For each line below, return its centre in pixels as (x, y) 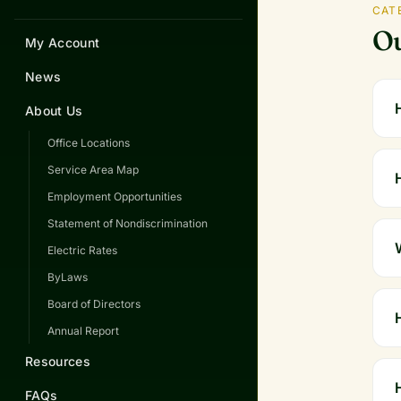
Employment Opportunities (115, 197)
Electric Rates (82, 251)
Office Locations (89, 143)
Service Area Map (93, 170)
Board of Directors (94, 304)
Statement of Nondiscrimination (128, 224)
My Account (63, 43)
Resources (58, 362)
